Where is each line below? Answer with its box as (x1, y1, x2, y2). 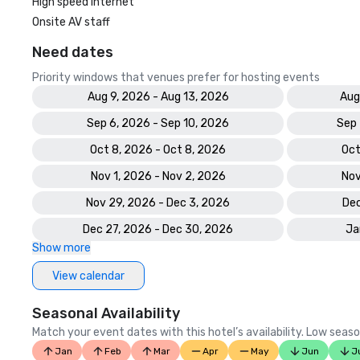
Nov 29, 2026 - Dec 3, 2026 (86, 196, 230, 210)
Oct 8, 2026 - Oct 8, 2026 (90, 143, 226, 157)
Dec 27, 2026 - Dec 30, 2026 (83, 223, 233, 236)
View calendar (52, 268, 125, 283)
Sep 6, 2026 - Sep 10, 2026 (87, 117, 229, 130)
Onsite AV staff (32, 15, 110, 29)
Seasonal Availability (32, 305, 180, 322)
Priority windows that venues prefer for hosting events (32, 71, 320, 84)
